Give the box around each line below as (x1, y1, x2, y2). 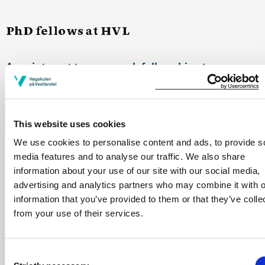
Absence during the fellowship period (6, 144, 193, 156)
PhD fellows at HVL (6, 26, 130, 38)
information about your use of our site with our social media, (14, 165, 260, 176)
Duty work (6, 186, 58, 198)
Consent (4, 248, 37, 259)
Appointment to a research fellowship (6, 61, 194, 73)
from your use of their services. (14, 208, 143, 218)
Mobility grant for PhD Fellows (6, 227, 157, 240)
